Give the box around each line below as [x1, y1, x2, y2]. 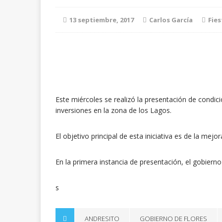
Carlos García [149, 15, 193, 24]
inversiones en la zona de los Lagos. [55, 106, 171, 115]
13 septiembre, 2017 [69, 15, 134, 24]
